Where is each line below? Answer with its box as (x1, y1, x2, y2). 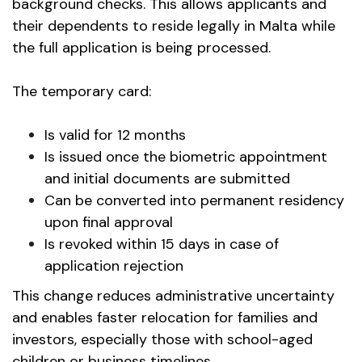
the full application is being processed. (12, 38, 271, 57)
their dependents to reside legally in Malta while (12, 16, 335, 36)
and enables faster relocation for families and (12, 308, 318, 327)
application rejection (44, 256, 183, 276)
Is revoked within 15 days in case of (44, 234, 279, 254)
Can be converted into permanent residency (44, 191, 344, 210)
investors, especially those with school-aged (12, 330, 313, 349)
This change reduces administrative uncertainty (12, 286, 335, 305)
